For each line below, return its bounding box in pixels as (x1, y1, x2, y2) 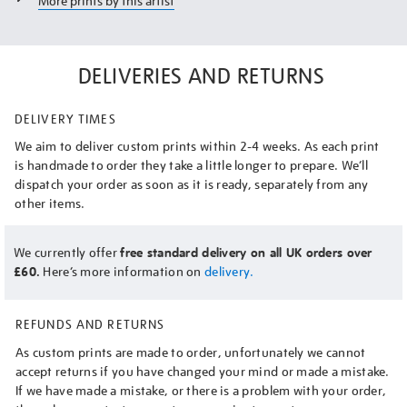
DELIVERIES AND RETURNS (77, 61, 325, 90)
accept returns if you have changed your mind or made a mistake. (15, 362, 390, 380)
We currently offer (14, 243, 121, 261)
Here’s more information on (40, 263, 204, 280)
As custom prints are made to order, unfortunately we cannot (15, 343, 366, 361)
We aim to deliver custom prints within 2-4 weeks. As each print (15, 137, 380, 154)
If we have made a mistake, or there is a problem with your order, (15, 382, 387, 399)
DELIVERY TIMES (15, 110, 116, 127)
